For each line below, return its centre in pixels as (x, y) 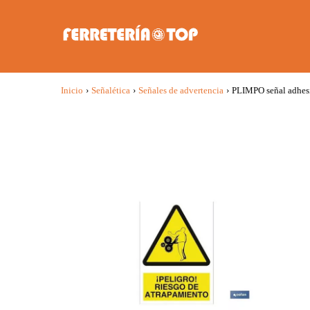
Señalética (111, 90)
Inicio (72, 90)
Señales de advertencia (181, 90)
